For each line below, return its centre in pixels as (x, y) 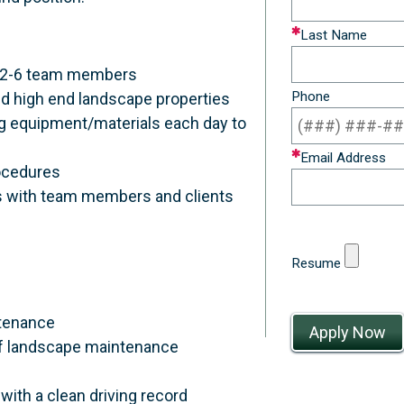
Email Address (343, 157)
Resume (316, 264)
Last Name (334, 35)
